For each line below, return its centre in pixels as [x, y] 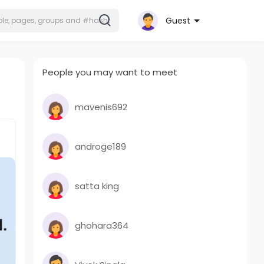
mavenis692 [101, 107]
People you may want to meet [110, 72]
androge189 [101, 146]
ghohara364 [102, 225]
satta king [97, 186]
